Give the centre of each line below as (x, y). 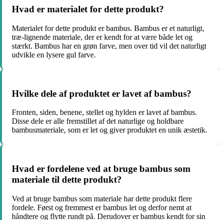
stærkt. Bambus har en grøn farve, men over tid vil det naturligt (109, 46)
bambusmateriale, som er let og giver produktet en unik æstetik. (110, 130)
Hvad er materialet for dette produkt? (88, 9)
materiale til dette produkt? (67, 180)
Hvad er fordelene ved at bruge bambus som (101, 169)
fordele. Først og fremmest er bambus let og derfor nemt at (102, 207)
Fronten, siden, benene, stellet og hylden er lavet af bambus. (104, 112)
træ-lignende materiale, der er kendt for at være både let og (102, 37)
